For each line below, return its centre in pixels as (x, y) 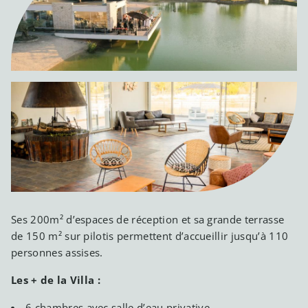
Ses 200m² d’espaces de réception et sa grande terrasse (148, 219)
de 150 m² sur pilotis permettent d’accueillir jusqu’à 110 (150, 235)
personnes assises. (57, 252)
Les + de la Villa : (57, 279)
